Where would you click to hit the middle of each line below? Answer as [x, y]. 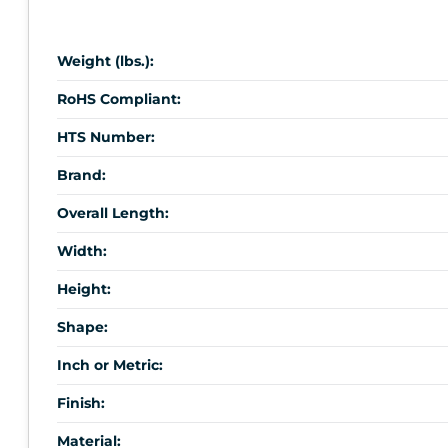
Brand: [81, 175]
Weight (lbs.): [105, 61]
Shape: [82, 327]
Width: [82, 251]
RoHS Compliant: [119, 99]
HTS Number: [106, 137]
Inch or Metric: [110, 365]
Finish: [81, 403]
